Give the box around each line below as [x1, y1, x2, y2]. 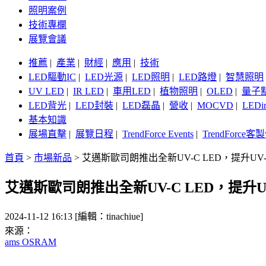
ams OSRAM [5, 237, 56, 248]
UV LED [28, 86, 64, 97]
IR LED [73, 86, 104, 97]
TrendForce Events [122, 129, 194, 140]
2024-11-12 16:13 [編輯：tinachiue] [5, 211, 143, 222]
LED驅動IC [28, 72, 76, 83]
